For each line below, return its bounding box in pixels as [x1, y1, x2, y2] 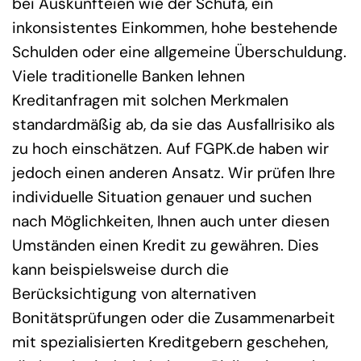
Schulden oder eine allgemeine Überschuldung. [12, 42, 346, 63]
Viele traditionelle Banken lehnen [12, 66, 245, 87]
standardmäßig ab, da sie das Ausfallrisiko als [12, 114, 335, 135]
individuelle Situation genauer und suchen [12, 187, 312, 208]
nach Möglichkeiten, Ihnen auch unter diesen [12, 211, 330, 232]
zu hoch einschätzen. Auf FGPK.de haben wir [12, 139, 329, 160]
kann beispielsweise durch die [12, 259, 229, 280]
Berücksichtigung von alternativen [12, 284, 256, 305]
